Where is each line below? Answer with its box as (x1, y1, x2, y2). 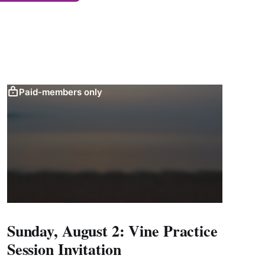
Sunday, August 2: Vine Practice (7, 219, 218, 243)
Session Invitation (7, 238, 121, 261)
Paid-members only (18, 86, 102, 98)
